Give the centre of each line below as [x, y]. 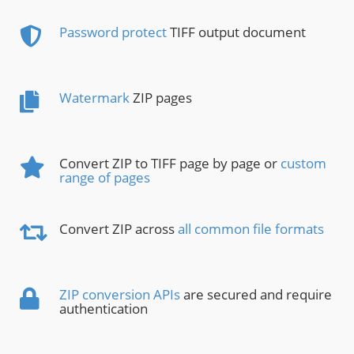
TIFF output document [236, 32]
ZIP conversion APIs [120, 295]
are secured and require [256, 295]
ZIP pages [161, 98]
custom [303, 164]
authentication [104, 309]
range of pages [105, 178]
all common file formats [251, 229]
